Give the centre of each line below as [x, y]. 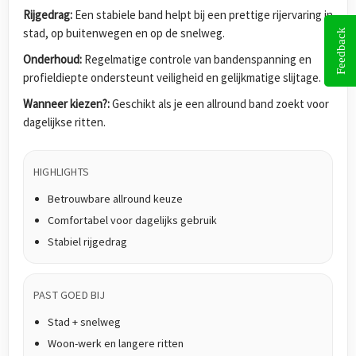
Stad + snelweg [84, 322]
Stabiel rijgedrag [87, 242]
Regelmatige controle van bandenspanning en [197, 60]
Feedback [341, 51]
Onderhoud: [52, 60]
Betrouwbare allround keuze [115, 199]
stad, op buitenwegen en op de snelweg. [124, 33]
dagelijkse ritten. [64, 122]
